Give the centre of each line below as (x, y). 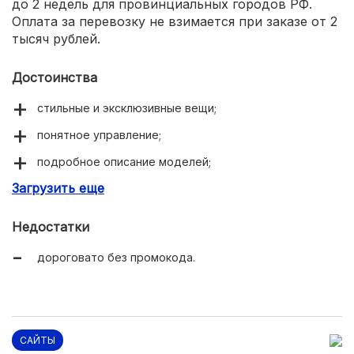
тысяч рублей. (56, 39)
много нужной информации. (113, 189)
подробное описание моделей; (124, 162)
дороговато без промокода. (116, 258)
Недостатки (51, 227)
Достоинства (55, 78)
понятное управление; (99, 135)
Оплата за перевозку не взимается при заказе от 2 (175, 22)
